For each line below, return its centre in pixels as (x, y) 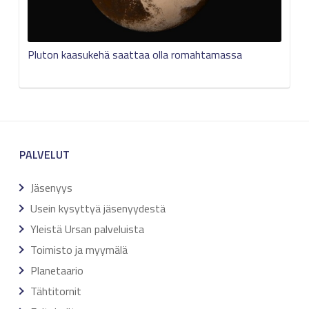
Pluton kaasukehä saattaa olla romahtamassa (135, 54)
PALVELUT (44, 154)
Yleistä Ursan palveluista (87, 229)
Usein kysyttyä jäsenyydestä (98, 208)
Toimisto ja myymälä (79, 249)
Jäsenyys (51, 187)
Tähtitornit (56, 291)
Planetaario (57, 270)
